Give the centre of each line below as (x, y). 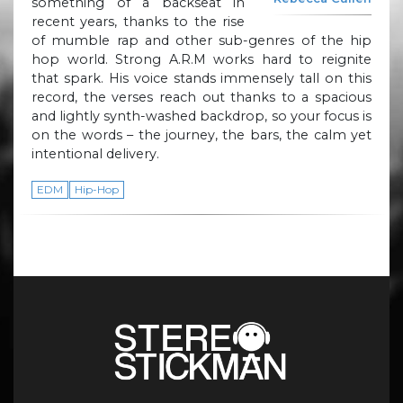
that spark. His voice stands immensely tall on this (201, 78)
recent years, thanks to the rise (138, 21)
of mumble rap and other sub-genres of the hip (201, 40)
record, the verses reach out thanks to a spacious (201, 97)
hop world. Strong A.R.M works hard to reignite (201, 59)
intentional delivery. (95, 153)
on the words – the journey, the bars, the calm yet (201, 134)
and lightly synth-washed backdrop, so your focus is (201, 116)
